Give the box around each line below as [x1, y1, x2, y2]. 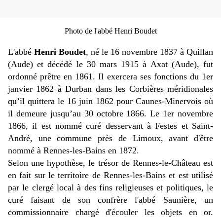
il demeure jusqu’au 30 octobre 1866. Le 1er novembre [8, 109, 213, 119]
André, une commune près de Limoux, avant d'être [8, 133, 213, 144]
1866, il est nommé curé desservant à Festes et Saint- [8, 121, 213, 131]
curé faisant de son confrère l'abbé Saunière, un [8, 195, 213, 205]
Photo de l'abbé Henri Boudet [64, 27, 157, 36]
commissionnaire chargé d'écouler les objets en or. [8, 207, 213, 218]
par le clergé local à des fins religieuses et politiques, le [8, 183, 213, 193]
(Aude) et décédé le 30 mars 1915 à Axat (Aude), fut [8, 59, 213, 70]
